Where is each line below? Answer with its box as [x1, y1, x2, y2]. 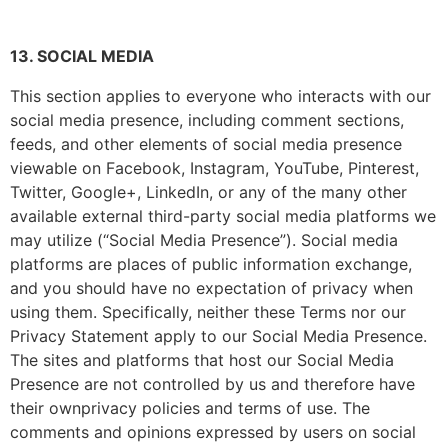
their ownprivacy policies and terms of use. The [10, 398, 370, 418]
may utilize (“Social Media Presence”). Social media [10, 230, 398, 250]
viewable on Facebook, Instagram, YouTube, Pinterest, [10, 158, 419, 178]
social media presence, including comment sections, [10, 110, 404, 130]
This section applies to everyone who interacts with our [10, 86, 431, 106]
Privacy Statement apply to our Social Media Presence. [10, 326, 427, 346]
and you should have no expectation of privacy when [10, 278, 413, 298]
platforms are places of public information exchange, [10, 254, 412, 274]
